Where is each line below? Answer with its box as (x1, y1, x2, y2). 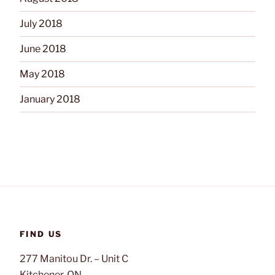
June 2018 (20, 42, 66, 55)
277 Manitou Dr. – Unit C (20, 253, 128, 265)
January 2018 (20, 93, 80, 105)
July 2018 (20, 17, 63, 29)
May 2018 (20, 68, 65, 80)
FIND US (20, 228, 63, 239)
